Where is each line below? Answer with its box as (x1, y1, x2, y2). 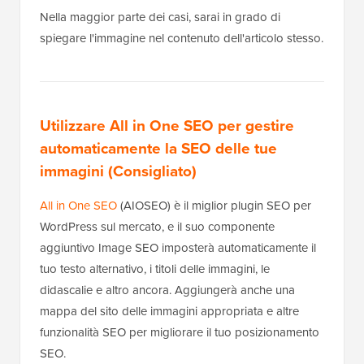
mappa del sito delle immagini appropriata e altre (40, 302, 299, 320)
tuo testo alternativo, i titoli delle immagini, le (40, 260, 270, 278)
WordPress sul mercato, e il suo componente (40, 218, 275, 236)
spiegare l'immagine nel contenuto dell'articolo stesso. (40, 29, 323, 47)
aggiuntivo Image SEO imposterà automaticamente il (40, 239, 316, 257)
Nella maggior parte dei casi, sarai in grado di (40, 8, 280, 26)
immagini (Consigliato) (40, 159, 197, 183)
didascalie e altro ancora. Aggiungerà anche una (40, 281, 295, 299)
